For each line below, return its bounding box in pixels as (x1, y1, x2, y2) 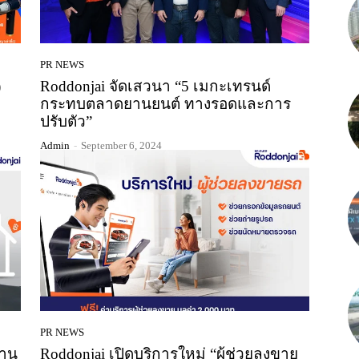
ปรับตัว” (40, 112, 92, 130)
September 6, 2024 (81, 139, 162, 151)
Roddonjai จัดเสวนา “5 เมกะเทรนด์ (40, 77, 271, 95)
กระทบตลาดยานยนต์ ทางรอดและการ (40, 95, 291, 112)
